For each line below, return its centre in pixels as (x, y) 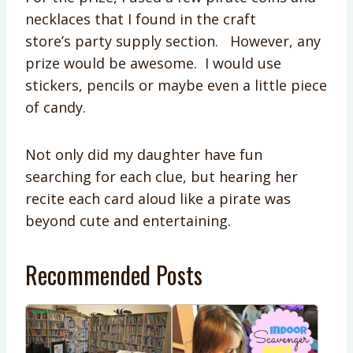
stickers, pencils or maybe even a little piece (176, 85)
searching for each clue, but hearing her (162, 176)
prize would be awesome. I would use (153, 63)
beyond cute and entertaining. (128, 220)
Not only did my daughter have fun (144, 154)
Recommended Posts (114, 274)
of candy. (56, 107)
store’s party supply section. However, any (173, 41)
